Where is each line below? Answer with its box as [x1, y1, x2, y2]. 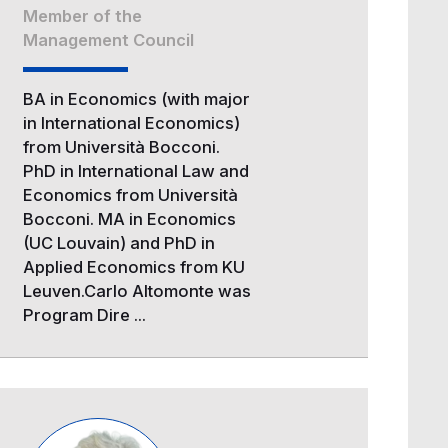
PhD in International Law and [23, 160, 250, 181]
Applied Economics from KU [23, 256, 246, 277]
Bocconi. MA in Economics [23, 208, 237, 229]
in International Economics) [23, 112, 241, 133]
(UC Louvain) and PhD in [23, 232, 216, 253]
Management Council [23, 29, 195, 50]
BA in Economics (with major [23, 88, 251, 109]
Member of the [23, 5, 143, 26]
